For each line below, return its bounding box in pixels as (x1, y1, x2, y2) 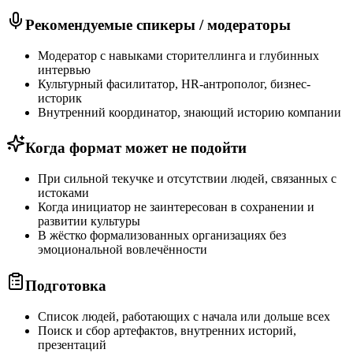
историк (38, 91, 82, 105)
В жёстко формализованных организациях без (38, 229, 286, 243)
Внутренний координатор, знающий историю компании (38, 105, 341, 119)
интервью (38, 62, 91, 76)
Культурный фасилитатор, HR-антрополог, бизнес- (38, 76, 310, 91)
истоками (38, 186, 89, 200)
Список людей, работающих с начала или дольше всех (38, 309, 330, 323)
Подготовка (25, 277, 106, 294)
